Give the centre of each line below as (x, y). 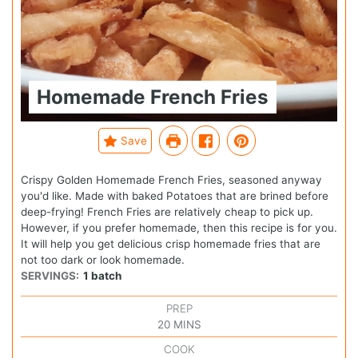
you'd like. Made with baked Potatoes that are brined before (175, 196)
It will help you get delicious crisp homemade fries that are (171, 244)
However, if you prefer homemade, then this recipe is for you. (179, 228)
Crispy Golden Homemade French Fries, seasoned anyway (171, 180)
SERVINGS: (50, 276)
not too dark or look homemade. (103, 260)
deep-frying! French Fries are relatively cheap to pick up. (167, 212)
